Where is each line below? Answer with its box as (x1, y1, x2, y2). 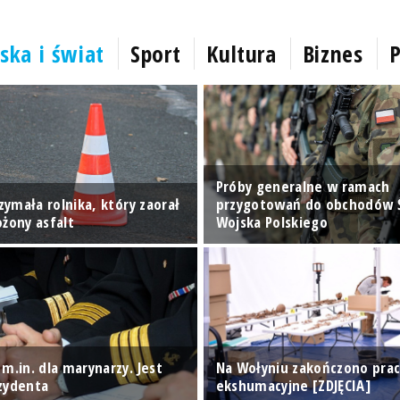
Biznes (302, 37, 363, 71)
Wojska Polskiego (215, 211, 328, 232)
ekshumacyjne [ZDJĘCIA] (215, 374, 371, 396)
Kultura (206, 37, 277, 71)
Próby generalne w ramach (215, 175, 390, 196)
